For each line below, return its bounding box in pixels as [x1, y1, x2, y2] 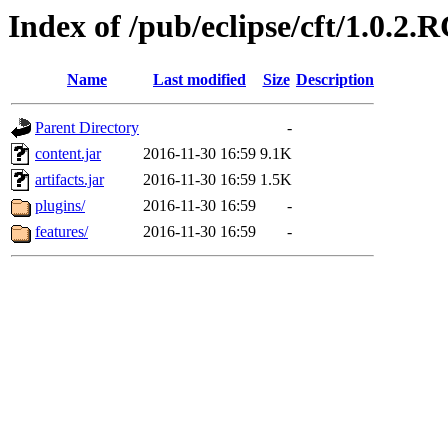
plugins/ [35, 197, 85, 215]
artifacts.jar [35, 171, 104, 189]
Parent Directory [35, 119, 139, 137]
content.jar [35, 145, 101, 163]
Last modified [153, 71, 246, 89]
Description [296, 71, 374, 89]
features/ [35, 223, 88, 241]
